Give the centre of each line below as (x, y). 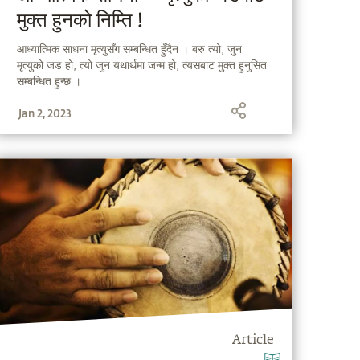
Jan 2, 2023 (45, 113)
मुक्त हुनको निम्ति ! (80, 21)
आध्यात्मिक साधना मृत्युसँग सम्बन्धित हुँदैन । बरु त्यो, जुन (130, 49)
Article (254, 341)
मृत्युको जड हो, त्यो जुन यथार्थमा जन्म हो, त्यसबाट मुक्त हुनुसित (142, 65)
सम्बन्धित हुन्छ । (49, 81)
